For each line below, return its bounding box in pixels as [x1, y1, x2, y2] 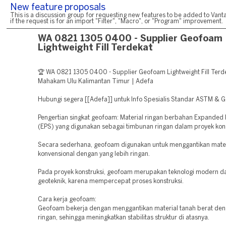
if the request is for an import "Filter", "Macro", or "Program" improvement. [10, 19, 223, 24]
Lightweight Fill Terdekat [38, 44, 153, 52]
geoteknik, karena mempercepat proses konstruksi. [38, 179, 184, 184]
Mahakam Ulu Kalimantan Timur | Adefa [38, 79, 153, 84]
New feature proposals [10, 4, 105, 12]
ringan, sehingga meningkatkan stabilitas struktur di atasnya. [38, 215, 210, 220]
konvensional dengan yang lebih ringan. [38, 151, 150, 157]
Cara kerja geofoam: [38, 197, 97, 202]
